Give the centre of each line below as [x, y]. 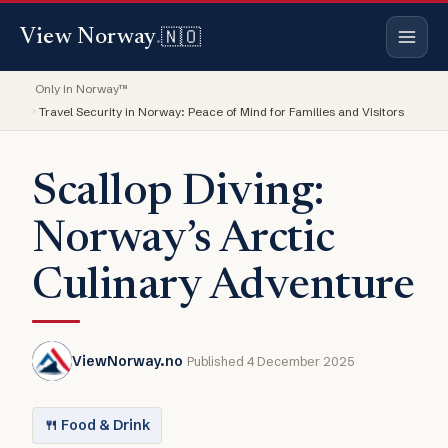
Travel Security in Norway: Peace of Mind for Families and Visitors [222, 112]
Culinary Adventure [223, 287]
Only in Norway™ [82, 88]
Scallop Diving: [178, 193]
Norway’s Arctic [183, 240]
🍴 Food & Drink [97, 425]
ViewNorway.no [127, 361]
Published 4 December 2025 [270, 362]
